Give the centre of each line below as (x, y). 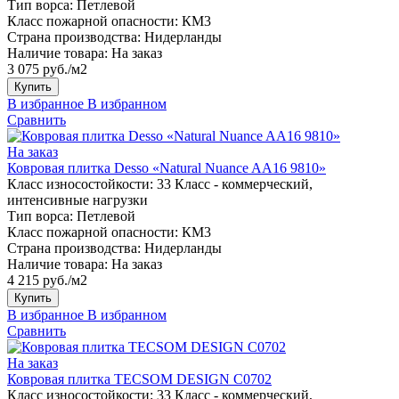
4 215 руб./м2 (47, 280)
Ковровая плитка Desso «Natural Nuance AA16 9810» (167, 167)
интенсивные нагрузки (77, 199)
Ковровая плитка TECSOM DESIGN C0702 (139, 379)
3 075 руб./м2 (47, 69)
